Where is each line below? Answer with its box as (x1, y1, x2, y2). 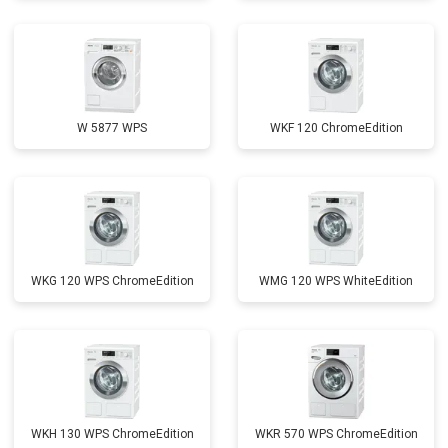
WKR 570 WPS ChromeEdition (254, 427, 418, 441)
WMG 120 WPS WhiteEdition (259, 274, 413, 288)
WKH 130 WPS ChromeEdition (30, 427, 194, 441)
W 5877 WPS (77, 121, 147, 135)
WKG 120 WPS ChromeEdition (30, 274, 194, 288)
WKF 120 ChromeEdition (269, 121, 403, 135)
